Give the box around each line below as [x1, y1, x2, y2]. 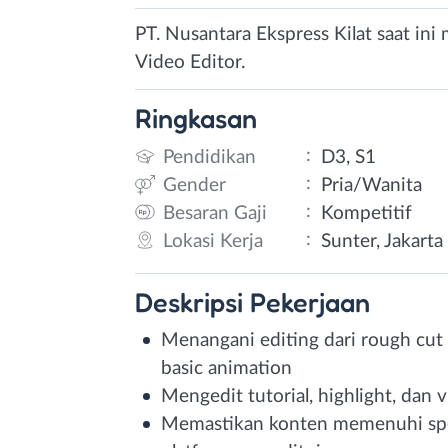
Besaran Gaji [163, 203, 267, 223]
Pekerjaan [250, 285, 370, 318]
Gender [163, 175, 226, 195]
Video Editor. [135, 53, 245, 72]
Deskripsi [135, 285, 250, 318]
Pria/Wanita [321, 175, 423, 195]
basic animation [161, 358, 292, 378]
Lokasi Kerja [163, 231, 263, 251]
